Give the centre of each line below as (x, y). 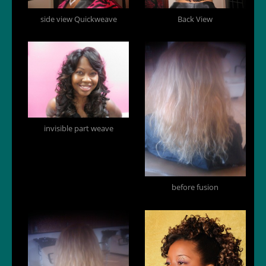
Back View (195, 19)
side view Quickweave (78, 19)
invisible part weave (78, 128)
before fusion (195, 187)
